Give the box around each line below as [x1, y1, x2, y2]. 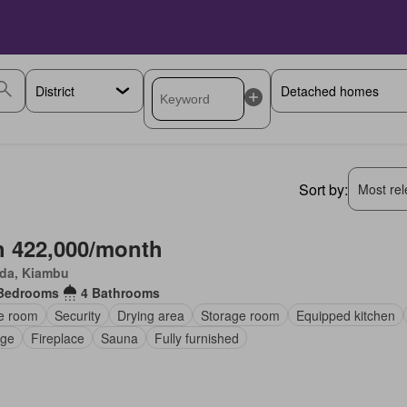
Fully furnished [154, 328, 239, 347]
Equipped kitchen [295, 305, 395, 324]
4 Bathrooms [80, 283, 160, 302]
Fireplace [30, 328, 84, 347]
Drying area [116, 305, 184, 324]
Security [54, 305, 101, 324]
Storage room [200, 305, 280, 324]
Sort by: [299, 178, 348, 200]
